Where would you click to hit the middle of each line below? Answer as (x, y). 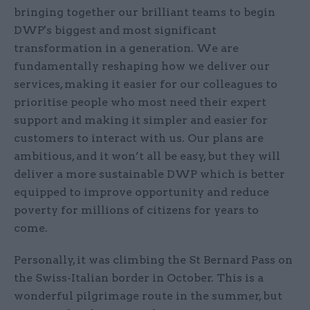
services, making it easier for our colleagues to (146, 84)
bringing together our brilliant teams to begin (145, 12)
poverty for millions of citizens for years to (136, 210)
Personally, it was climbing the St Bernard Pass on (153, 260)
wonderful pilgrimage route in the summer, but (148, 296)
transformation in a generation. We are (126, 48)
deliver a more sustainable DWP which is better (149, 174)
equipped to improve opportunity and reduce (142, 192)
